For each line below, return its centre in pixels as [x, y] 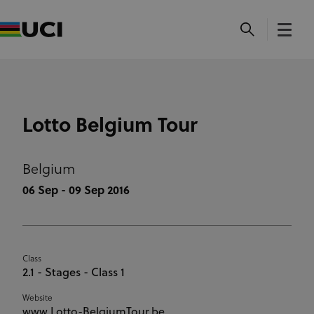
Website [37, 298]
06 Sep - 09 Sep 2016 [76, 191]
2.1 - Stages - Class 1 [74, 273]
